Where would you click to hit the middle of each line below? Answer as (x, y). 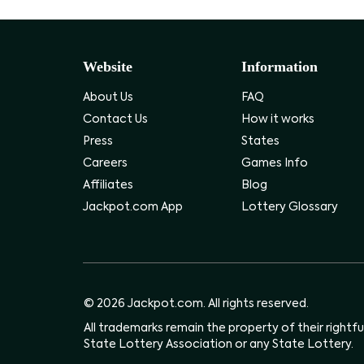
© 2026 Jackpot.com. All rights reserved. (196, 304)
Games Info (275, 163)
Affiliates (108, 185)
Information (279, 67)
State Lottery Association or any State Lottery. (219, 345)
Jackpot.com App (133, 207)
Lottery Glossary (290, 207)
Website (108, 67)
